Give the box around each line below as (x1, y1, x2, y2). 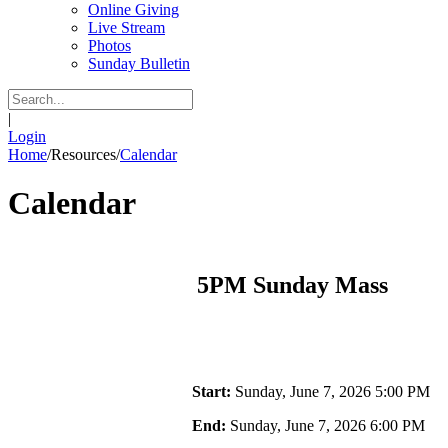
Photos (88, 37, 131, 54)
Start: (192, 382, 231, 400)
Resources (51, 146, 116, 163)
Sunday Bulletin (88, 55, 190, 72)
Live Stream (88, 19, 165, 36)
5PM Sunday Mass (197, 271, 388, 298)
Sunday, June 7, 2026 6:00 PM (226, 416, 425, 434)
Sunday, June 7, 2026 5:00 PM (231, 382, 430, 400)
